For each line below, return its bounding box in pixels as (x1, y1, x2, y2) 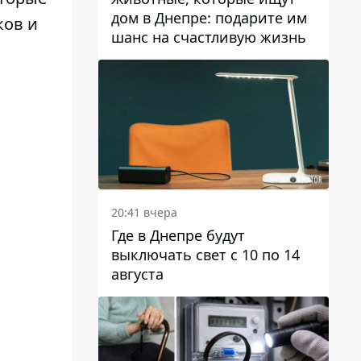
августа (111, 263, 164, 284)
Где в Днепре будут (111, 225, 245, 245)
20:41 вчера (111, 204, 177, 220)
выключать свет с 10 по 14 (111, 244, 300, 264)
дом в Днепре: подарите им (111, 7, 307, 27)
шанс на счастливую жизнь (111, 27, 306, 47)
